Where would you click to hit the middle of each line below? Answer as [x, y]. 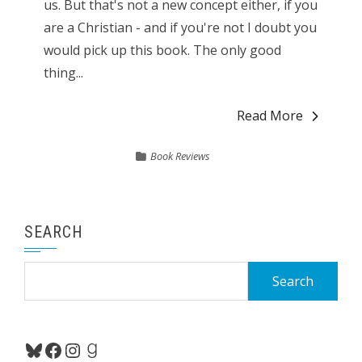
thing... [63, 73]
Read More [270, 116]
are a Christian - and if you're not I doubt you [180, 27]
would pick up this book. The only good [162, 50]
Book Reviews [180, 156]
